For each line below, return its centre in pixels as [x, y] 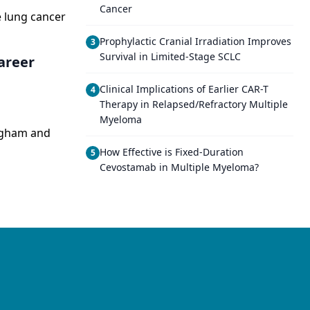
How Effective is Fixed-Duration [172, 152]
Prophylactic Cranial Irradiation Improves [195, 41]
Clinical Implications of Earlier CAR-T [184, 89]
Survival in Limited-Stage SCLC [170, 56]
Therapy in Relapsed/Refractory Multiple [194, 104]
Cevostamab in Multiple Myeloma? [179, 167]
